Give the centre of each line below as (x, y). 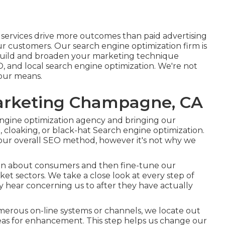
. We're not (176, 66)
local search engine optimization (89, 66)
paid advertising (175, 36)
